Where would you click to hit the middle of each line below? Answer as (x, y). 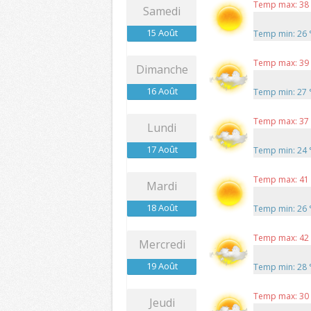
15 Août (162, 33)
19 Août (162, 266)
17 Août (162, 150)
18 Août (162, 208)
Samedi (162, 11)
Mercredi (162, 245)
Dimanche (162, 70)
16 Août (162, 91)
